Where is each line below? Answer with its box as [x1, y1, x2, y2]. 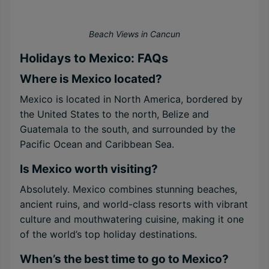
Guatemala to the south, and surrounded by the [20, 123, 235, 135]
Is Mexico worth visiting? [20, 162, 158, 176]
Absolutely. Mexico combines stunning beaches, [20, 183, 237, 195]
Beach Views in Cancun [89, 29, 180, 39]
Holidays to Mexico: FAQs [20, 51, 168, 65]
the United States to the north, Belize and [20, 108, 209, 120]
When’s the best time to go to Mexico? [20, 252, 229, 266]
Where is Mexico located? [20, 72, 162, 86]
